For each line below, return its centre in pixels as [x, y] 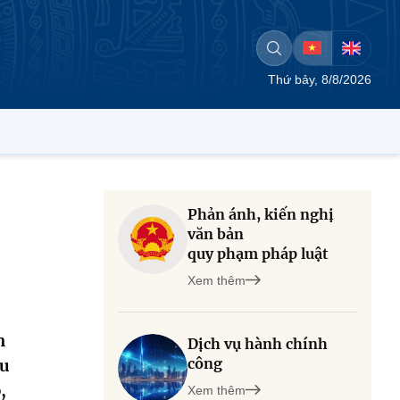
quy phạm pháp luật [258, 254]
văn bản [216, 234]
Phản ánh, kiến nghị [261, 214]
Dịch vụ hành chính [258, 344]
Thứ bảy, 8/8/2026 [320, 79]
